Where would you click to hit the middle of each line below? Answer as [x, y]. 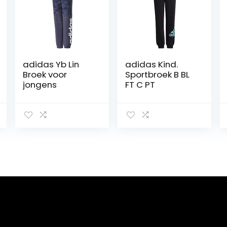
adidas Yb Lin [51, 64]
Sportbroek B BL [158, 74]
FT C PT [140, 85]
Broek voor [45, 74]
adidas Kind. [152, 64]
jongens [40, 85]
